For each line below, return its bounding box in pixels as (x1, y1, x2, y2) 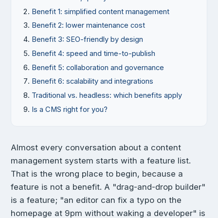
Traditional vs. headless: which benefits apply (32, 91, 182, 100)
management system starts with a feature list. (11, 156, 191, 166)
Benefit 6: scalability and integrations (32, 77, 153, 86)
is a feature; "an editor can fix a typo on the (11, 195, 182, 205)
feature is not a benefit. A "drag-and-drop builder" (11, 182, 205, 192)
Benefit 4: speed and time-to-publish (32, 49, 155, 58)
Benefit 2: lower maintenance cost (32, 21, 145, 30)
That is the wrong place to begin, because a (11, 169, 183, 179)
